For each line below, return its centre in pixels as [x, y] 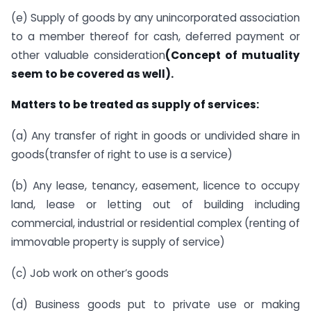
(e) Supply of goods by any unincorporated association [155, 17]
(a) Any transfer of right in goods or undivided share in [155, 136]
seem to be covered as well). [92, 74]
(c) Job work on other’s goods [90, 273]
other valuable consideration [88, 55]
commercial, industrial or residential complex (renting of [155, 224]
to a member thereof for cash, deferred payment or [155, 36]
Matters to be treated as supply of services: [135, 105]
